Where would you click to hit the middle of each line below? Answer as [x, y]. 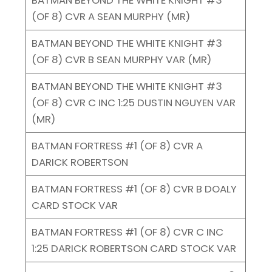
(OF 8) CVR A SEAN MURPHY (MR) [110, 16]
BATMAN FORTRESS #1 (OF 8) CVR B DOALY [134, 189]
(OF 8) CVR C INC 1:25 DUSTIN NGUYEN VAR [133, 102]
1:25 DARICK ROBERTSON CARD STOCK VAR [134, 248]
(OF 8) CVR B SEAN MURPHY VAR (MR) [121, 59]
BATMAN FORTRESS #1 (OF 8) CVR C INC [127, 232]
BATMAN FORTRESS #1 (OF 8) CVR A [117, 145]
